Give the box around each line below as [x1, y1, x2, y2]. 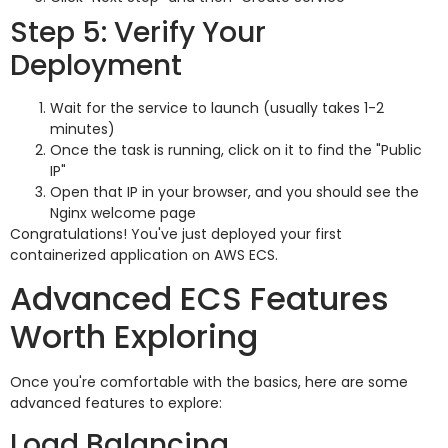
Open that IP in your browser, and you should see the [50, 181, 419, 202]
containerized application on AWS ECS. [10, 244, 278, 265]
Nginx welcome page [50, 202, 196, 223]
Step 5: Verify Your [10, 12, 266, 52]
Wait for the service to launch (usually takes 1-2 [50, 97, 384, 118]
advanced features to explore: [10, 392, 222, 413]
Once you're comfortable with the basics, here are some [10, 371, 408, 392]
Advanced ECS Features [10, 275, 389, 321]
